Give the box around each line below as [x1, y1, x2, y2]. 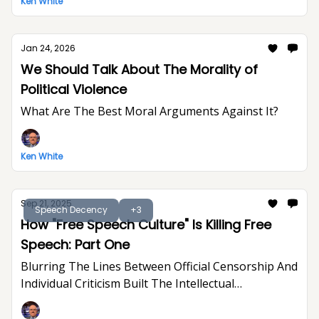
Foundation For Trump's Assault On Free [21, 293, 238, 308]
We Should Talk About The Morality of [21, 61, 258, 78]
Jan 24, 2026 [21, 42, 75, 54]
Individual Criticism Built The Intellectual [21, 276, 234, 291]
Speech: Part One [75, 236, 130, 253]
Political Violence [21, 80, 127, 98]
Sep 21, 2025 [21, 197, 72, 209]
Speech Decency [35, 203, 108, 216]
